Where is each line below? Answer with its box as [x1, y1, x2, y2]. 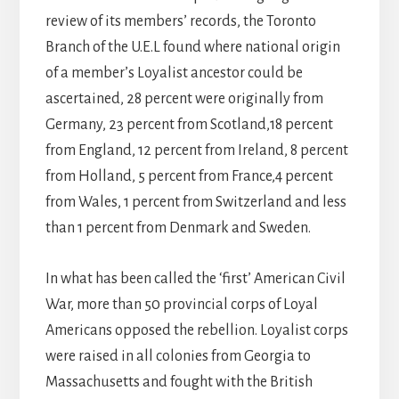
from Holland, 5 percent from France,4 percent [45, 168, 333, 185]
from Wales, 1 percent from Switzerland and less [45, 194, 346, 211]
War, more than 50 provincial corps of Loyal [45, 297, 318, 313]
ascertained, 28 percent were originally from [45, 91, 323, 108]
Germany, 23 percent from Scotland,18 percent [45, 117, 333, 134]
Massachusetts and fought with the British [45, 374, 313, 391]
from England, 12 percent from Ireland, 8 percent [45, 142, 348, 159]
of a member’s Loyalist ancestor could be [45, 65, 303, 82]
